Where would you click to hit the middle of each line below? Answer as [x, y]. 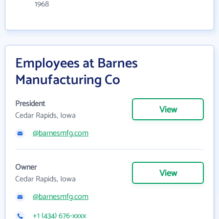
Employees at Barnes [77, 64]
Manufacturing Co [68, 80]
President [30, 104]
